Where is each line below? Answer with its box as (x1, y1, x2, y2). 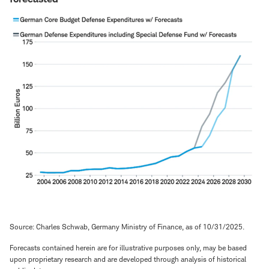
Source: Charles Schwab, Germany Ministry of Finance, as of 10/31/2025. (10, 222, 244, 232)
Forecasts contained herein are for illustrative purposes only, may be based (10, 243, 247, 253)
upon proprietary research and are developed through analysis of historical (10, 255, 246, 264)
